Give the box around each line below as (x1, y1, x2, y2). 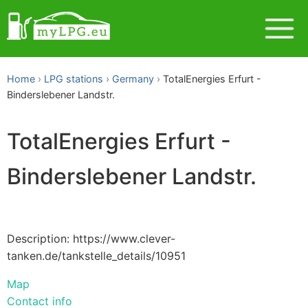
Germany (112, 73, 154, 85)
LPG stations (44, 73, 103, 85)
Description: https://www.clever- (7, 231, 175, 245)
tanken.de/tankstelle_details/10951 (7, 248, 186, 263)
